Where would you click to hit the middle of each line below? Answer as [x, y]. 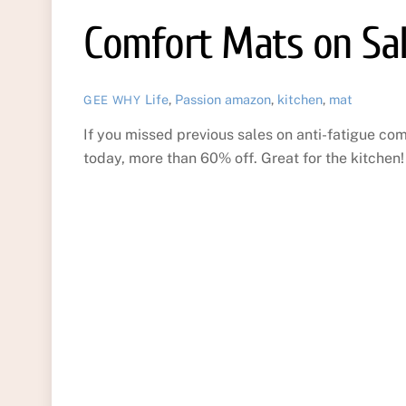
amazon [247, 99]
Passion [198, 99]
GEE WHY [112, 100]
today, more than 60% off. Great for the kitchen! [244, 159]
